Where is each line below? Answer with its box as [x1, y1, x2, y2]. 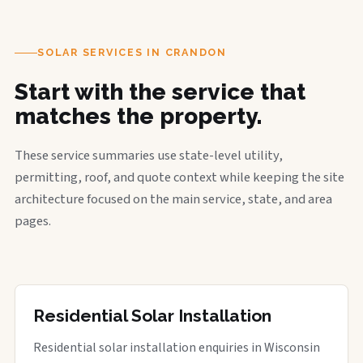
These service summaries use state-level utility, [15, 146, 283, 165]
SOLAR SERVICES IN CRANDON [37, 46, 227, 58]
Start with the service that [15, 79, 305, 105]
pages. [15, 211, 51, 231]
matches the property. [15, 103, 263, 130]
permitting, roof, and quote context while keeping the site [15, 168, 344, 187]
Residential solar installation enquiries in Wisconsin [33, 339, 320, 357]
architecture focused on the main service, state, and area [15, 190, 332, 209]
